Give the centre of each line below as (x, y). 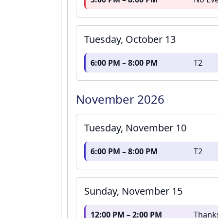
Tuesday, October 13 (130, 39)
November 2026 (120, 99)
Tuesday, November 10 (135, 128)
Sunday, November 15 (133, 191)
